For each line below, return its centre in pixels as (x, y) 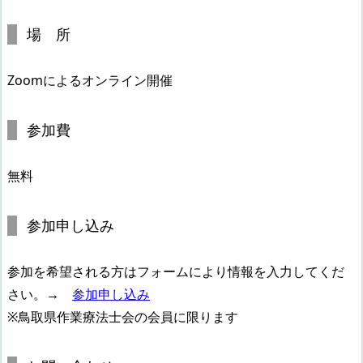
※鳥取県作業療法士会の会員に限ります (123, 316)
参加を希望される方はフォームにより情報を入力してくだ (176, 271)
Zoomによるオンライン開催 (90, 80)
